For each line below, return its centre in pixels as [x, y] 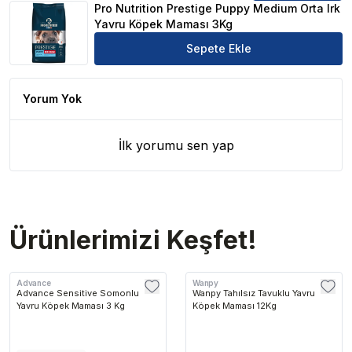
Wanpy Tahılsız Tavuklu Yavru [254, 293]
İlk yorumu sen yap [176, 146]
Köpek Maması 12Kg [235, 306]
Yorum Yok [52, 99]
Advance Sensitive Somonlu [78, 293]
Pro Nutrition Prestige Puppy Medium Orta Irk [217, 9]
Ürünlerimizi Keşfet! [133, 240]
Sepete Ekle [218, 49]
